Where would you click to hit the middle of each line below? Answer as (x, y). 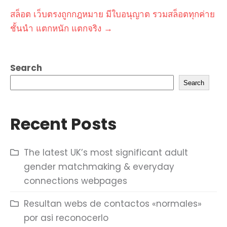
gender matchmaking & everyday (99, 167)
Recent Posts (63, 124)
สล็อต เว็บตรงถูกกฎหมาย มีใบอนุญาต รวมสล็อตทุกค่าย (112, 14)
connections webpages (75, 181)
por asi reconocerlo (66, 218)
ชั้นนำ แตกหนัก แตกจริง (57, 28)
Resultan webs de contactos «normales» (113, 204)
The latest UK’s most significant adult (106, 153)
